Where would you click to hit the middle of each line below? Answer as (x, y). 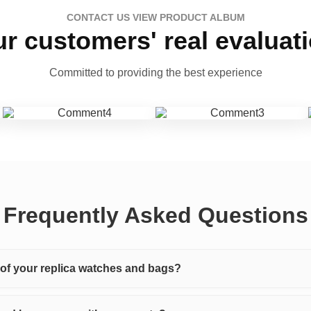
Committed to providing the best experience (155, 73)
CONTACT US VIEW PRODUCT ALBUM (155, 18)
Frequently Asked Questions (155, 216)
